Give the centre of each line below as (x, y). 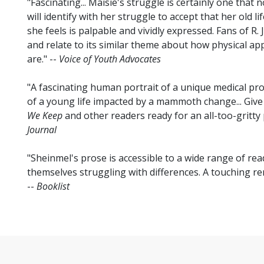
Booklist (53, 187)
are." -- (43, 59)
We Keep (45, 116)
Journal (42, 130)
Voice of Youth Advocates (110, 59)
